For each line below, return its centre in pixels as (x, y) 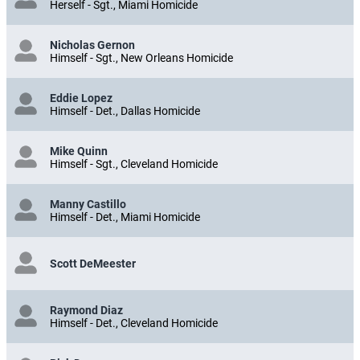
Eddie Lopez (81, 98)
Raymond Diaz (86, 310)
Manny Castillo (88, 204)
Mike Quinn (79, 151)
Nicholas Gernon (92, 45)
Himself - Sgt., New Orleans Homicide (141, 57)
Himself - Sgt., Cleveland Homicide (134, 164)
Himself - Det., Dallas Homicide (125, 110)
